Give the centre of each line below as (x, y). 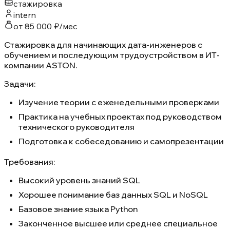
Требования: (30, 161)
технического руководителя (76, 127)
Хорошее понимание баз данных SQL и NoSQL (113, 194)
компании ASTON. (41, 65)
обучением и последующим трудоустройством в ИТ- (112, 55)
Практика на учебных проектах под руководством (120, 116)
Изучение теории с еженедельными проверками (119, 102)
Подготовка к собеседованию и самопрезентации (121, 141)
